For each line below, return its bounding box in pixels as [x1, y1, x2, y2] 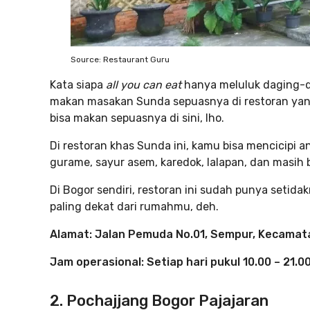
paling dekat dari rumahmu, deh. [50, 200, 219, 213]
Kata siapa [50, 78, 103, 91]
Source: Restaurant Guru [71, 55, 170, 64]
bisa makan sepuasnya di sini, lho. [50, 111, 224, 125]
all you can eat [103, 78, 184, 91]
